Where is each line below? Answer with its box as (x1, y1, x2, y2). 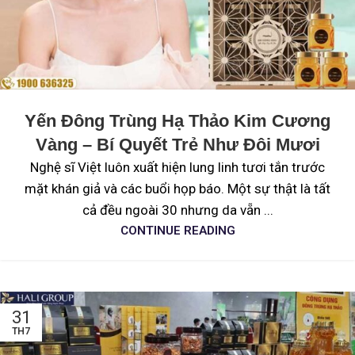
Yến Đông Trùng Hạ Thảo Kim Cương (25, 110, 330, 131)
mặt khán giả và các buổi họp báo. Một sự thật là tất (25, 180, 330, 197)
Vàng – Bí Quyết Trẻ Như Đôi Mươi (35, 134, 320, 155)
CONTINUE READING (120, 223, 235, 238)
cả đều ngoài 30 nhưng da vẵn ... (82, 201, 273, 218)
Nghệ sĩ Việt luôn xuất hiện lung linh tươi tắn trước (30, 158, 325, 175)
